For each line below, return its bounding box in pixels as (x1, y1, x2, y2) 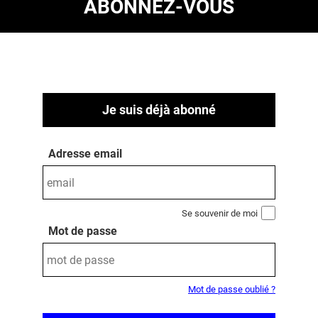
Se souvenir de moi (182, 208, 258, 219)
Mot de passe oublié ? (188, 284, 275, 295)
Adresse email (48, 147, 122, 160)
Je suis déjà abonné (102, 102, 216, 117)
